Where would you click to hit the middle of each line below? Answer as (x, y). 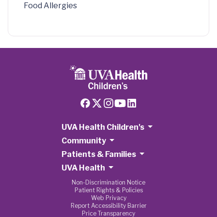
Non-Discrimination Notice (108, 182)
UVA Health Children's (103, 127)
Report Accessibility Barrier (108, 206)
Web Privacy (108, 198)
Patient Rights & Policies (108, 190)
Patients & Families (99, 154)
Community (84, 141)
